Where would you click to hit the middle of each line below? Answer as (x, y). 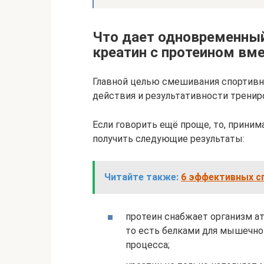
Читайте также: (141, 177)
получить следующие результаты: (169, 138)
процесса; (148, 245)
